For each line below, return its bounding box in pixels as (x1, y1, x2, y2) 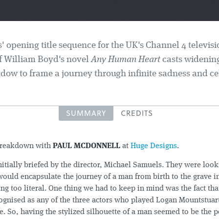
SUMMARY (66, 108, 106, 118)
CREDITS (121, 108, 153, 118)
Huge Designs (131, 142, 177, 150)
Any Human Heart (91, 55, 160, 65)
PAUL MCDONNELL (53, 142, 120, 150)
